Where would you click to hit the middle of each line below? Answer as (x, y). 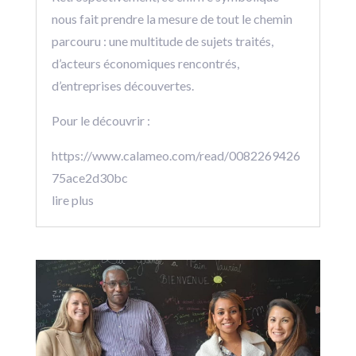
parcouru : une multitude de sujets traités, (162, 41)
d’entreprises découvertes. (122, 85)
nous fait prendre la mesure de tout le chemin (172, 18)
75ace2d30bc (89, 177)
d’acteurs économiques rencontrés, (145, 63)
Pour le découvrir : (101, 120)
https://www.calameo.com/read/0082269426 (176, 155)
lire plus (72, 199)
